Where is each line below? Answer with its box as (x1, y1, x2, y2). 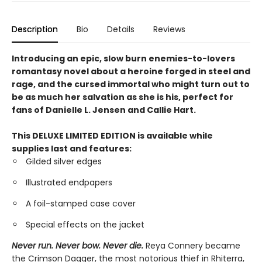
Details (107, 23, 135, 35)
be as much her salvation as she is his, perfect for (12, 91, 233, 103)
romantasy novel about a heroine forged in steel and (12, 65, 250, 77)
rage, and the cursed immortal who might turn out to (12, 78, 250, 90)
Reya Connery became (143, 240, 240, 251)
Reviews (153, 23, 185, 35)
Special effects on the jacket (26, 219, 144, 230)
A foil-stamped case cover (26, 198, 136, 209)
